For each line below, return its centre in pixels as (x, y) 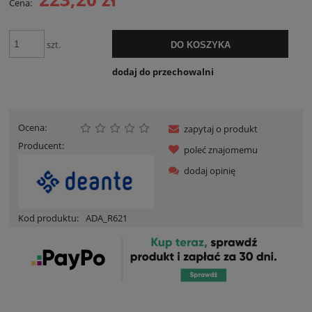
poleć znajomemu (221, 150)
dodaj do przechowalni (163, 71)
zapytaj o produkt (221, 129)
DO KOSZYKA (200, 45)
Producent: (41, 146)
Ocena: (32, 128)
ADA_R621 (106, 218)
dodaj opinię (210, 171)
